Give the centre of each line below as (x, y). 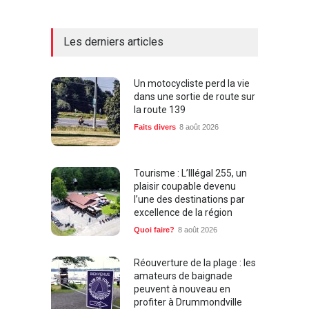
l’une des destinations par (189, 194)
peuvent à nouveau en (182, 284)
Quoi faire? (154, 225)
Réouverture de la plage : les (195, 258)
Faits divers (155, 122)
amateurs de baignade (183, 271)
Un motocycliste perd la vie (192, 78)
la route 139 (160, 104)
